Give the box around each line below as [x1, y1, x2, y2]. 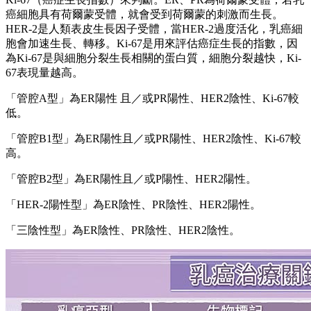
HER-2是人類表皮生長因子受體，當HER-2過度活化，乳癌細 [6, 23, 303, 35]
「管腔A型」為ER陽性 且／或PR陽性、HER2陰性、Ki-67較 [6, 92, 299, 105]
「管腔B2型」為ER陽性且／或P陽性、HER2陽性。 [6, 173, 257, 185]
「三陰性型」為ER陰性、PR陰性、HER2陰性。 [6, 224, 240, 237]
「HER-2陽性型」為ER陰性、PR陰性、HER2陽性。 [6, 199, 261, 211]
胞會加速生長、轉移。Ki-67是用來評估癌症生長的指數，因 [6, 37, 298, 50]
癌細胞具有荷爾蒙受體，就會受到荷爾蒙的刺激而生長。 [6, 8, 283, 21]
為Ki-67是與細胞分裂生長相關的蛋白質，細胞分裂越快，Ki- [6, 52, 301, 65]
